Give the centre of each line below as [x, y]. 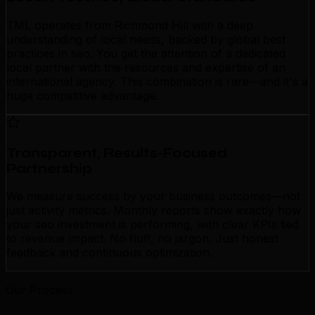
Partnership [49, 168]
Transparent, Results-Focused [117, 153]
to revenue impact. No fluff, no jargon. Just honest [142, 239]
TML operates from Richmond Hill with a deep [130, 25]
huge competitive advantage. [82, 95]
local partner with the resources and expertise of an [146, 67]
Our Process [39, 290]
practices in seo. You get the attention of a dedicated [146, 53]
